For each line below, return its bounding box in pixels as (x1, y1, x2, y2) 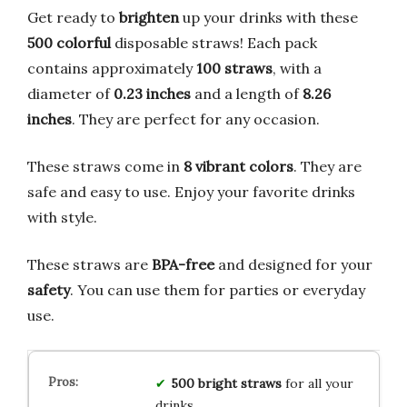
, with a (273, 59, 322, 78)
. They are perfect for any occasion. (72, 110, 320, 129)
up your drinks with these (179, 8, 358, 27)
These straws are (27, 255, 152, 274)
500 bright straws (170, 375, 282, 392)
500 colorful (27, 34, 111, 53)
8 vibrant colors (184, 157, 293, 176)
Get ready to (27, 8, 119, 27)
